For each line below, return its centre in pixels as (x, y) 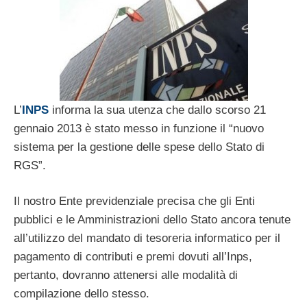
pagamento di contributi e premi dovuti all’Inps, (133, 257)
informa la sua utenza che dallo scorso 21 (157, 110)
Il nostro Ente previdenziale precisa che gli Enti (134, 201)
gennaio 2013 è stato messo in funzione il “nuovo (139, 128)
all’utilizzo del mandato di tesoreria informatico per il (147, 238)
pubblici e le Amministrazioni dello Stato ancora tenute (152, 220)
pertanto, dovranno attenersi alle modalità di (126, 275)
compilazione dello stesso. (82, 294)
